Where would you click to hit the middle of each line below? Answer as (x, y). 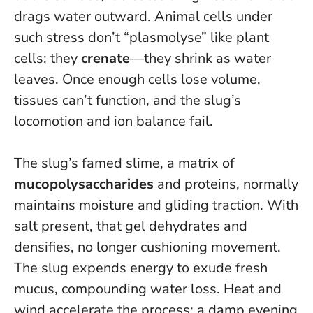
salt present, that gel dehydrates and (131, 226)
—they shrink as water (201, 59)
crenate (105, 59)
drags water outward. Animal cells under (143, 17)
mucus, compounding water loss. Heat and (148, 289)
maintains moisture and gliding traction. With (156, 205)
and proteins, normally (226, 184)
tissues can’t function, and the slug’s (128, 101)
